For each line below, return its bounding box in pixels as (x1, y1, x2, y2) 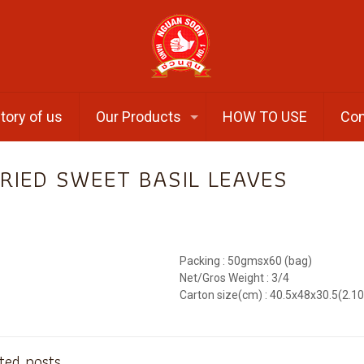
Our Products (96, 108, 182, 125)
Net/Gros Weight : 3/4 (180, 271, 290, 284)
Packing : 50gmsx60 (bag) (180, 254, 313, 267)
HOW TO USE (223, 108, 308, 125)
